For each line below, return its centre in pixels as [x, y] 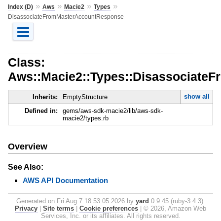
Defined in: [41, 111]
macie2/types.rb [85, 118]
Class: [26, 62]
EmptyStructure [85, 97]
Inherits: [45, 97]
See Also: [25, 167]
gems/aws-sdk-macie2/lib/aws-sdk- [112, 111]
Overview [27, 146]
